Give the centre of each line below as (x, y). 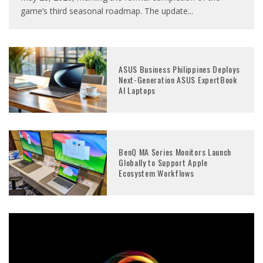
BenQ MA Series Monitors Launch (175, 152)
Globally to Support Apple (163, 163)
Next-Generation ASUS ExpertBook (178, 79)
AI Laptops (137, 90)
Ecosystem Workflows (156, 173)
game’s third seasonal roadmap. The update (104, 11)
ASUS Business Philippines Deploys (179, 69)
